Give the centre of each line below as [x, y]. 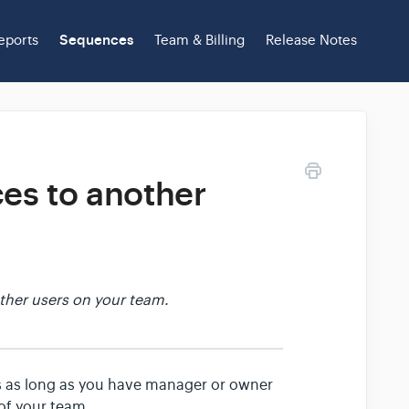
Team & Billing [199, 40]
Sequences [96, 40]
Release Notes [311, 40]
